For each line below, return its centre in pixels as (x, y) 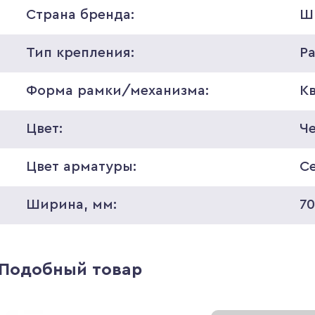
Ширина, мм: (71, 205)
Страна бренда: (80, 15)
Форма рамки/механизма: (117, 91)
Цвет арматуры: (81, 167)
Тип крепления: (80, 53)
